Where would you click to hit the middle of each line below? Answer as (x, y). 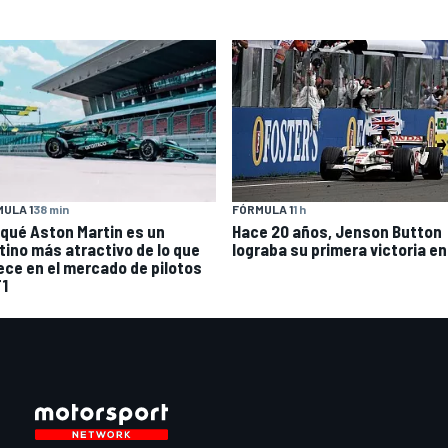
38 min (51, 208)
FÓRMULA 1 (262, 209)
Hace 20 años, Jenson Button (337, 231)
